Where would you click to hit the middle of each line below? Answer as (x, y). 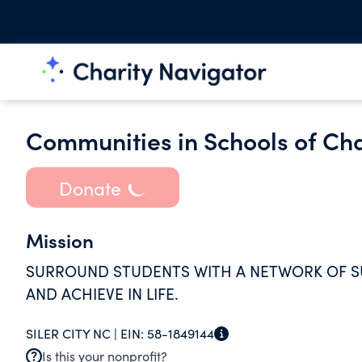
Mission (60, 240)
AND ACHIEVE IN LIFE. (102, 293)
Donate (90, 187)
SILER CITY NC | (73, 333)
